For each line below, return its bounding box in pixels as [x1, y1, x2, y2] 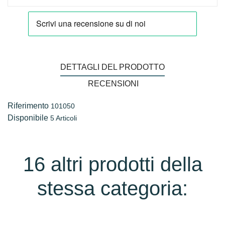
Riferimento [8, 101, 49, 110]
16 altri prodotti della [23, 153, 202, 176]
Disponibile [8, 114, 48, 123]
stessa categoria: [37, 177, 188, 200]
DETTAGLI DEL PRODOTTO [60, 63, 165, 72]
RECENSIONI [88, 79, 139, 88]
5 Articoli [50, 114, 77, 123]
